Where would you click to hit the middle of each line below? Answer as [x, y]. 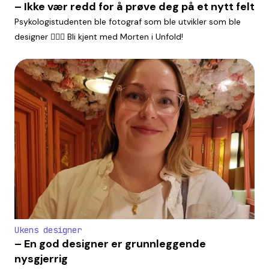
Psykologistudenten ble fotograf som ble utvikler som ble [128, 22]
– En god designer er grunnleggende [110, 243]
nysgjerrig [41, 258]
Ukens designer [48, 230]
